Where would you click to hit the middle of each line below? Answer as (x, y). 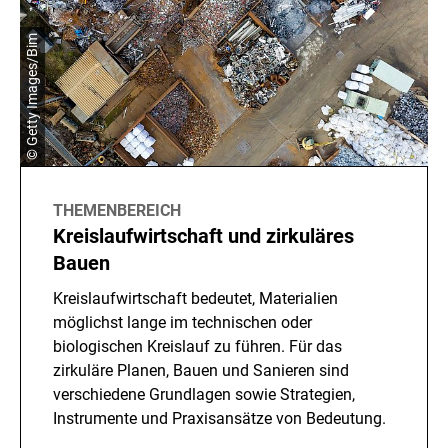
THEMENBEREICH (117, 210)
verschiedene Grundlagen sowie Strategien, (204, 394)
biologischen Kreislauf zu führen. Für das (197, 346)
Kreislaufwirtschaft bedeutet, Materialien (195, 298)
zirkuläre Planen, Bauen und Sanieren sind (201, 370)
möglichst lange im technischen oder (182, 322)
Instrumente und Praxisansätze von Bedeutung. (219, 418)
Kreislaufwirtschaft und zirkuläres (203, 235)
